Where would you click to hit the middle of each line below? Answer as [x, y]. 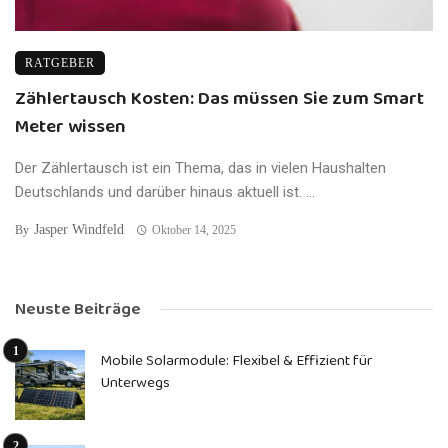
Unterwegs [135, 382]
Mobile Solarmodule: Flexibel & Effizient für [236, 360]
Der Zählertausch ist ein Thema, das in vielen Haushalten [200, 167]
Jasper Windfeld [79, 229]
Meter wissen [70, 126]
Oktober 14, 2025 [193, 229]
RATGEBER [60, 62]
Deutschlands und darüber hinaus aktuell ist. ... [165, 191]
